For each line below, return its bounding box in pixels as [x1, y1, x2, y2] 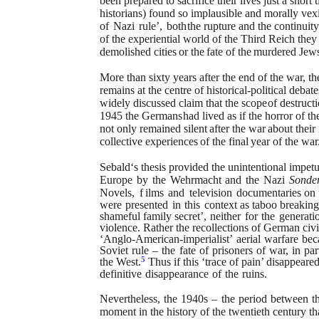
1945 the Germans [100, 110, 182, 122]
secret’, [174, 210, 207, 222]
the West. [100, 256, 141, 268]
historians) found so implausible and [100, 7, 261, 19]
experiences [145, 135, 198, 147]
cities [153, 46, 177, 58]
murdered [253, 46, 297, 58]
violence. [100, 221, 140, 234]
